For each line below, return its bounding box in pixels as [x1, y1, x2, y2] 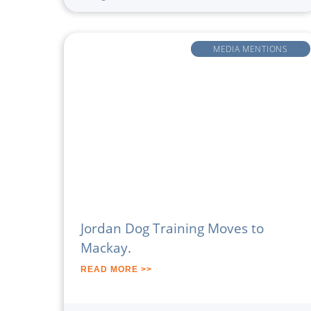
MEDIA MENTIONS [212, 43, 288, 55]
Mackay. [81, 238, 131, 258]
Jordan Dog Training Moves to [81, 219, 264, 238]
